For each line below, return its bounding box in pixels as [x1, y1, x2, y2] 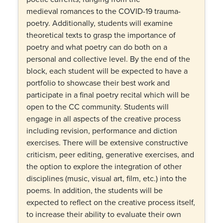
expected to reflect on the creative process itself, [26, 197, 195, 208]
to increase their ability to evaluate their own [26, 209, 181, 220]
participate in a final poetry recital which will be [26, 89, 190, 100]
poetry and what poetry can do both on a [26, 41, 167, 52]
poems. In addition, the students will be [26, 185, 163, 196]
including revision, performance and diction [26, 125, 177, 136]
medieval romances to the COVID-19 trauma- [26, 5, 181, 16]
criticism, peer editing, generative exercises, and [26, 149, 194, 160]
